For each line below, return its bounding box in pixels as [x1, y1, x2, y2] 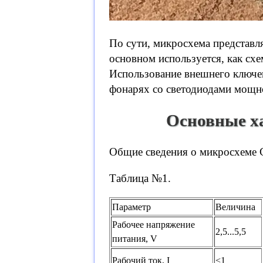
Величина [215, 202, 255, 213]
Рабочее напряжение [112, 220, 195, 230]
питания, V [112, 234, 157, 244]
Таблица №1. [109, 172, 171, 185]
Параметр [112, 202, 151, 213]
